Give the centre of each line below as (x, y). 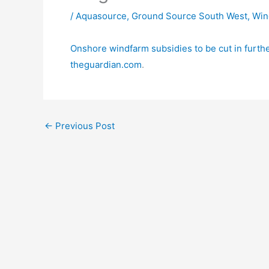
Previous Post (84, 126)
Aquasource (101, 16)
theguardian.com (106, 65)
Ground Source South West (189, 16)
